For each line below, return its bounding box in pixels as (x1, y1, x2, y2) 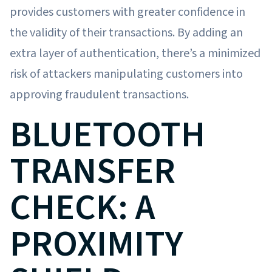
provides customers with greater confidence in (10, 3, 245, 21)
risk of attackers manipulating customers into (10, 65, 243, 83)
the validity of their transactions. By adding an (10, 24, 243, 41)
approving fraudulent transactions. (10, 86, 191, 103)
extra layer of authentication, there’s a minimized (10, 44, 260, 62)
